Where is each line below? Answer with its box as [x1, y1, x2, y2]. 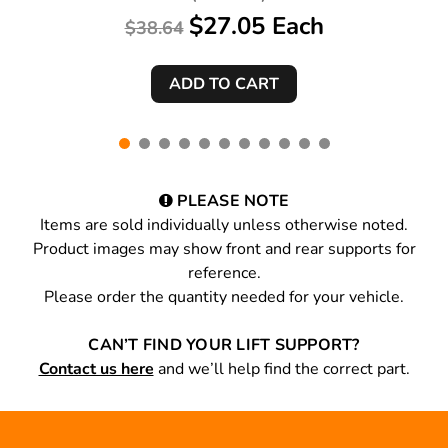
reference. [187, 262, 261, 285]
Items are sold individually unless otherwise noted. [40, 214, 408, 237]
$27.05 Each [188, 10, 324, 43]
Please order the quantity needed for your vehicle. [44, 286, 404, 309]
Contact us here [38, 358, 154, 381]
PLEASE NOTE [173, 190, 290, 213]
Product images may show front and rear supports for [32, 238, 416, 261]
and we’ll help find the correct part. [153, 358, 410, 381]
